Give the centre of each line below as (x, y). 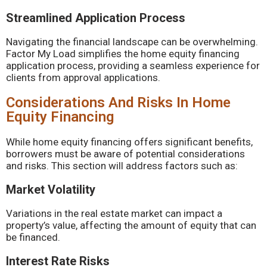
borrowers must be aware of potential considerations (125, 154)
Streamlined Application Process (96, 18)
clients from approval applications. (83, 77)
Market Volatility (51, 190)
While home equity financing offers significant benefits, (129, 142)
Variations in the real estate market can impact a (114, 213)
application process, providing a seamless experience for (133, 66)
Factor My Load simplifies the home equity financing (123, 54)
